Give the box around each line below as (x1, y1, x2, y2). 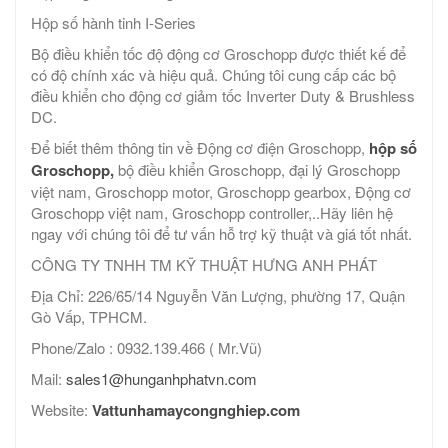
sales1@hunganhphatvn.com (66, 368, 257, 390)
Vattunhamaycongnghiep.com (92, 399, 300, 422)
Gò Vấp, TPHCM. (31, 306, 147, 328)
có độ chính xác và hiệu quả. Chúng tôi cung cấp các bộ (31, 64, 396, 86)
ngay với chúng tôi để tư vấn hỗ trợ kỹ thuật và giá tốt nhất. (31, 223, 412, 245)
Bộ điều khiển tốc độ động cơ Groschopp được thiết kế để (31, 43, 406, 65)
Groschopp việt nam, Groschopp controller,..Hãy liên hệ (31, 202, 393, 224)
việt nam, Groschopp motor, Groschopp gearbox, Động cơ (31, 181, 411, 203)
